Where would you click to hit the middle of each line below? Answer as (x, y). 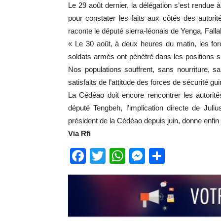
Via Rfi (79, 133)
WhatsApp (162, 156)
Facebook (121, 156)
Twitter (129, 156)
